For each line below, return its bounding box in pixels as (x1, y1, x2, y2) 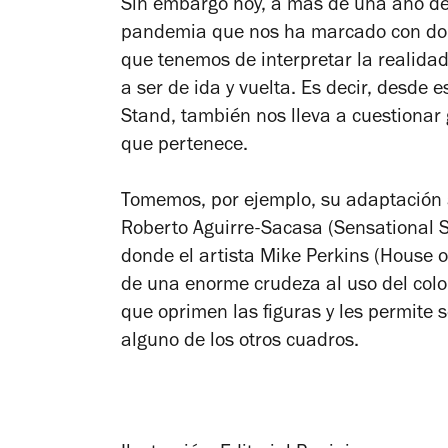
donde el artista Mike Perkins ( (121, 248, 380, 269)
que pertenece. (121, 136, 248, 157)
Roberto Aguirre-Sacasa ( (121, 220, 334, 241)
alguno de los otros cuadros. (121, 332, 364, 353)
